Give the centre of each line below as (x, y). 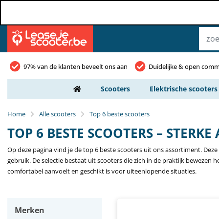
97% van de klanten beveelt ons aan (76, 66)
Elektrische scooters (184, 89)
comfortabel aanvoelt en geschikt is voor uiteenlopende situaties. (102, 171)
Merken (30, 210)
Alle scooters (57, 114)
